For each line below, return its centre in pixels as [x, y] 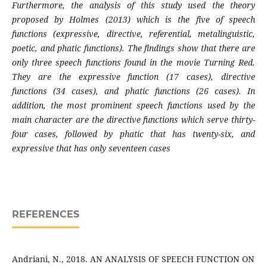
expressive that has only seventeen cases [91, 148]
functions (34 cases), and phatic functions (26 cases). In [133, 91]
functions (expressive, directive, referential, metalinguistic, [133, 34]
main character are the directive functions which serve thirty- [133, 120]
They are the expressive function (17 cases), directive [133, 77]
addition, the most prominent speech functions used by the [133, 105]
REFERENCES [45, 215]
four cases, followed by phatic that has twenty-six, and [133, 134]
